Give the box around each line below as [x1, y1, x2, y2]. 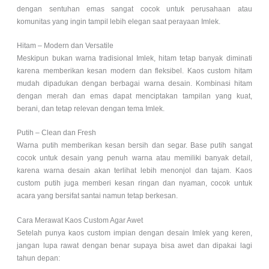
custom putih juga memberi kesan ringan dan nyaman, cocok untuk [17, 179, 252, 188]
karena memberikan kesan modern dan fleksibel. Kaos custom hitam [17, 67, 252, 76]
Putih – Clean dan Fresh [17, 128, 97, 138]
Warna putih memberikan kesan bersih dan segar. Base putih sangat [17, 141, 252, 150]
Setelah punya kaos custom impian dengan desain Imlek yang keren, [17, 228, 252, 237]
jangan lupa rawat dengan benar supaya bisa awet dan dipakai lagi [17, 241, 252, 250]
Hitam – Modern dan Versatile [17, 41, 114, 50]
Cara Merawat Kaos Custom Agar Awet [17, 216, 144, 225]
